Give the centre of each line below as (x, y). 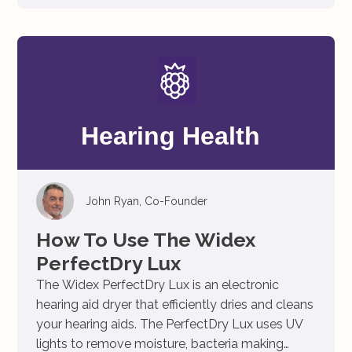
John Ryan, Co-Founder (147, 201)
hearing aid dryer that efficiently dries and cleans (175, 304)
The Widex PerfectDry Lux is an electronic (158, 285)
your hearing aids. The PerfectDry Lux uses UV (170, 324)
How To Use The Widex (146, 240)
